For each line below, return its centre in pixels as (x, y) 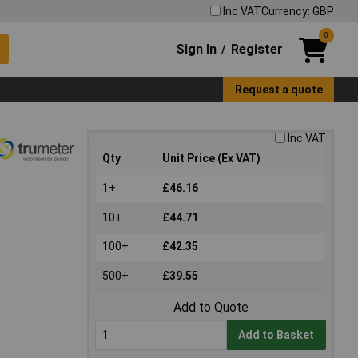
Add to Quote (211, 308)
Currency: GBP (298, 11)
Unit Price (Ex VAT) (211, 159)
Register (257, 49)
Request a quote (278, 89)
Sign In (197, 49)
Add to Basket (276, 335)
